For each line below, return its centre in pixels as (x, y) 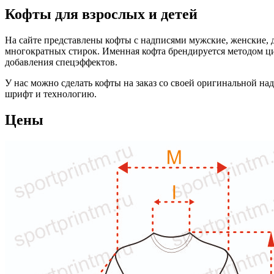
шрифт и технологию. (51, 94)
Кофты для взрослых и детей (101, 14)
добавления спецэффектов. (61, 62)
